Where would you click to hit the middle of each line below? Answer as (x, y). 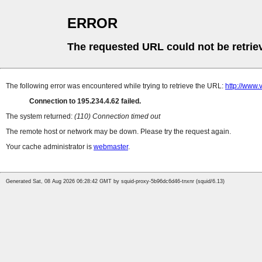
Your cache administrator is (50, 147)
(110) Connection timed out (117, 117)
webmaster (111, 147)
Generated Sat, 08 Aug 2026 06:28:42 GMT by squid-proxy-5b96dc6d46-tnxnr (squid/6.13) (115, 182)
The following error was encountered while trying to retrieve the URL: (116, 86)
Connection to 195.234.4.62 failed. (85, 101)
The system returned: (40, 117)
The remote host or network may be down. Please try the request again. (118, 132)
